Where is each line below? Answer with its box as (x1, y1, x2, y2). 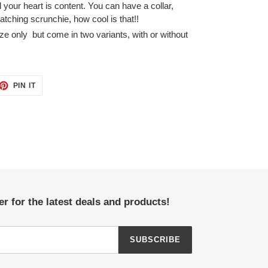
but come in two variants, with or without (32, 29, 188, 40)
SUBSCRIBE (129, 235, 181, 245)
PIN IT (13, 81, 36, 90)
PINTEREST (35, 94, 81, 103)
